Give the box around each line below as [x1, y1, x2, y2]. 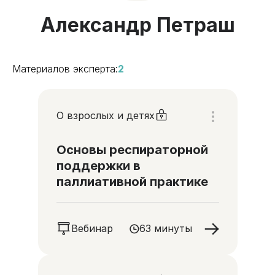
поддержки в [56, 158, 141, 173]
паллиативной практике [56, 174, 208, 189]
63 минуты [139, 222, 192, 234]
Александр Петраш [40, 13, 235, 37]
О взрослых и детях [56, 109, 155, 122]
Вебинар [71, 222, 113, 234]
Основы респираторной [56, 142, 208, 157]
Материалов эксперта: [12, 63, 118, 75]
